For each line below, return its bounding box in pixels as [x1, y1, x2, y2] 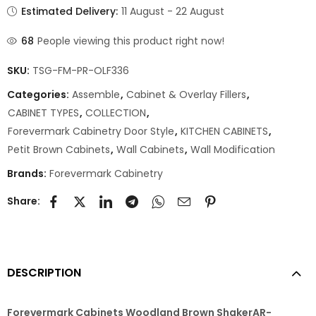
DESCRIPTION [7, 265, 81, 281]
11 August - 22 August [121, 4, 225, 19]
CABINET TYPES [8, 106, 79, 121]
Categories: [7, 87, 71, 102]
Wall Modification [190, 142, 275, 157]
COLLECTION [85, 106, 146, 121]
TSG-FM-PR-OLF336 [32, 63, 129, 78]
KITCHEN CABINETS [181, 124, 268, 139]
